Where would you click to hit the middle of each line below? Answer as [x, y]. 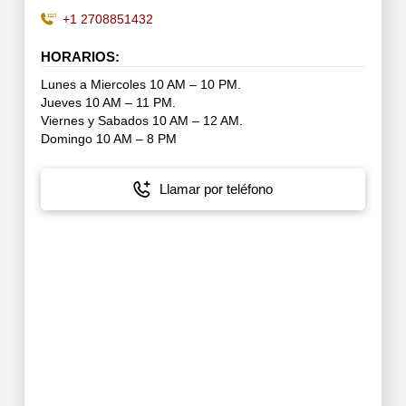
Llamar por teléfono [216, 189]
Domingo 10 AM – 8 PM [108, 139]
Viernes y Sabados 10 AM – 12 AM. [141, 121]
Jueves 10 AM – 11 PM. [108, 102]
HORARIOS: [80, 57]
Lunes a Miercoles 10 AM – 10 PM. [140, 84]
